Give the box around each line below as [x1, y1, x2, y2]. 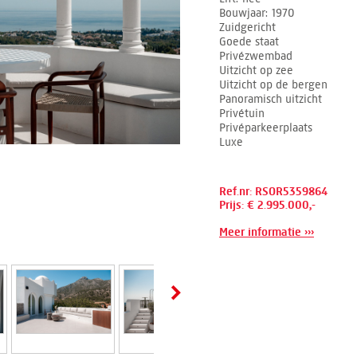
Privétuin [219, 106, 265, 120]
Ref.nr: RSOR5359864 [219, 185, 328, 198]
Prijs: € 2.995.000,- [219, 198, 316, 212]
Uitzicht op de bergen [219, 77, 328, 92]
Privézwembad [219, 49, 292, 63]
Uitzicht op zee [219, 63, 293, 77]
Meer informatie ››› [219, 226, 314, 239]
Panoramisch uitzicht [219, 92, 322, 106]
